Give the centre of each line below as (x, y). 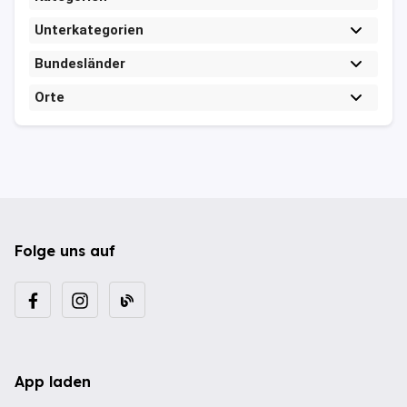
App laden (53, 382)
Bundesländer (80, 64)
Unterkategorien (89, 30)
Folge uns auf (65, 251)
